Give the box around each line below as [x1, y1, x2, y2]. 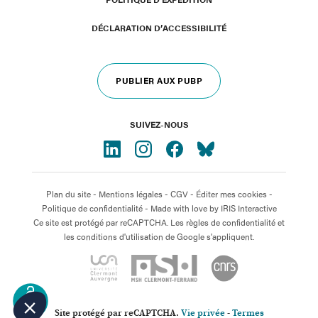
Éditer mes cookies [195, 188, 267, 200]
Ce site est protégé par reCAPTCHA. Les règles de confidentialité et [33, 216, 285, 229]
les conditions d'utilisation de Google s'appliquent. [64, 231, 254, 243]
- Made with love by [142, 202, 221, 214]
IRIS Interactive [220, 202, 277, 214]
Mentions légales [98, 188, 163, 200]
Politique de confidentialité [41, 202, 143, 214]
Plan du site [45, 188, 91, 200]
